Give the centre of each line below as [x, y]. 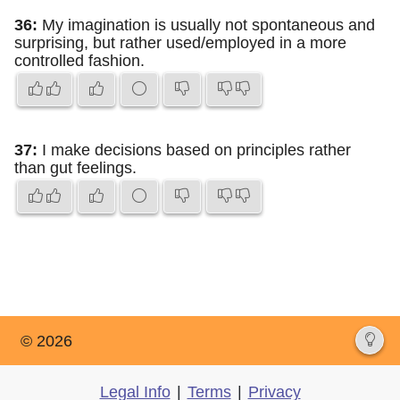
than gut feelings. [75, 168]
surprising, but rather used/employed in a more [180, 43]
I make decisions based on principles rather [194, 150]
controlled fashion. [79, 61]
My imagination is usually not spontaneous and [206, 25]
